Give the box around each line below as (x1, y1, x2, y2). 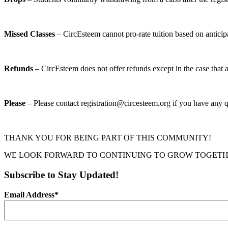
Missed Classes (4, 30, 55, 39)
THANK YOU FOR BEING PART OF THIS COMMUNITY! (4, 133, 211, 142)
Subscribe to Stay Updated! (4, 169, 119, 180)
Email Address (4, 190, 54, 199)
